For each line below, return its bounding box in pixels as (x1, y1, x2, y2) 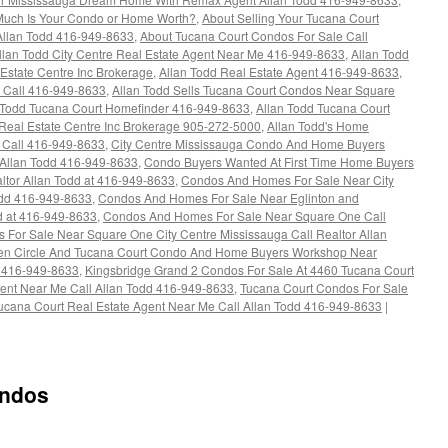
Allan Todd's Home (267, 117, 369, 134)
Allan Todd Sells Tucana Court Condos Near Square (112, 81, 395, 98)
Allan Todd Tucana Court (256, 99, 390, 116)
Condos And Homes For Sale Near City (181, 171, 394, 188)
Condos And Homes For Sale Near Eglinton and (98, 189, 359, 206)
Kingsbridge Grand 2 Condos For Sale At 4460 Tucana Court (85, 261, 414, 278)
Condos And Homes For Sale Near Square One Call (103, 207, 386, 224)
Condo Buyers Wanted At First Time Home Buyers (144, 153, 414, 170)
